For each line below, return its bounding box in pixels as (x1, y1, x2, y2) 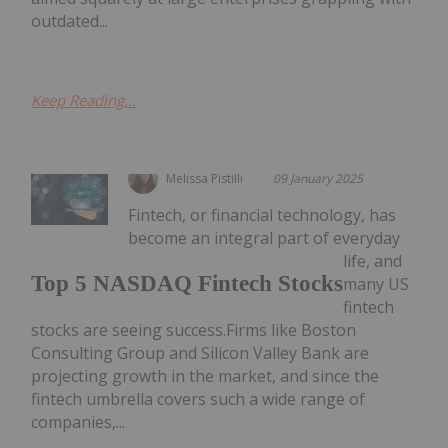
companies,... (31, 410, 125, 433)
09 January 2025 (273, 169, 364, 187)
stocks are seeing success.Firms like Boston (31, 318, 356, 341)
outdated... (31, 9, 108, 32)
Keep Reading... (31, 89, 136, 110)
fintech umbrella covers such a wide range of (31, 387, 365, 410)
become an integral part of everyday (128, 226, 401, 249)
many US (343, 272, 409, 295)
